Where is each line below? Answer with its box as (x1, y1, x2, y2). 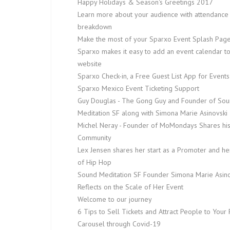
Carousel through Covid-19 (78, 219, 161, 228)
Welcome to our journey (78, 195, 152, 204)
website (78, 59, 102, 68)
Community (78, 133, 111, 142)
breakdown (78, 22, 112, 31)
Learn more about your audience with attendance (78, 10, 228, 19)
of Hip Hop (78, 158, 111, 167)
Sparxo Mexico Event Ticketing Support (78, 84, 199, 93)
